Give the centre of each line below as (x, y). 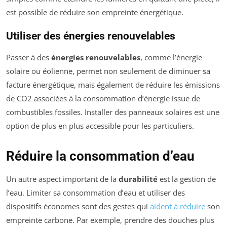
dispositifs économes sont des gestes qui (78, 206)
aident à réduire (178, 206)
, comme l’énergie (171, 58)
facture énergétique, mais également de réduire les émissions (113, 85)
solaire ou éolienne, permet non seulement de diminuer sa (108, 71)
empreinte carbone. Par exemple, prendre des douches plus (110, 220)
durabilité (138, 179)
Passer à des (29, 58)
